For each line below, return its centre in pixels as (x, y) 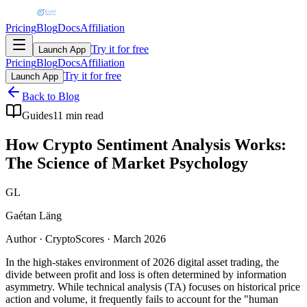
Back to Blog (51, 96)
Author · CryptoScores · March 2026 (86, 238)
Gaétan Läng (34, 215)
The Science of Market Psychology (127, 163)
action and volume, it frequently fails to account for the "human (142, 299)
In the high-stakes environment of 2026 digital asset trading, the (142, 262)
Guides (37, 115)
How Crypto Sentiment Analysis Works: (146, 144)
